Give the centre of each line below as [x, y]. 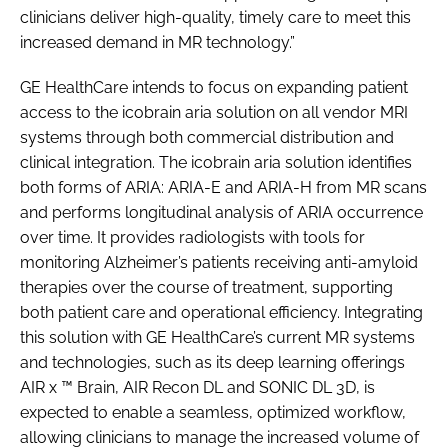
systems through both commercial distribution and [207, 137]
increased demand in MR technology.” [157, 42]
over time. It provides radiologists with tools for [192, 237]
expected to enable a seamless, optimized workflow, [213, 412]
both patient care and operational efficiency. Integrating [221, 312]
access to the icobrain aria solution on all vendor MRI [214, 112]
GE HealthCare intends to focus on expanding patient [214, 87]
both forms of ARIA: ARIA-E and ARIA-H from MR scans [223, 187]
